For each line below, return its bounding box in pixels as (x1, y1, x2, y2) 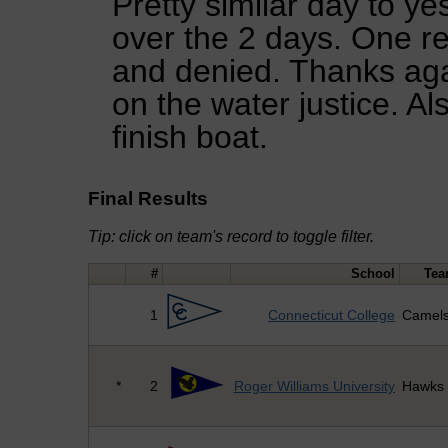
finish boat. (112, 118, 268, 155)
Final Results (87, 187, 208, 209)
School (351, 266, 396, 282)
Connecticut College (267, 307, 395, 324)
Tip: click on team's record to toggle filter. (87, 228, 374, 246)
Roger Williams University (233, 378, 395, 395)
